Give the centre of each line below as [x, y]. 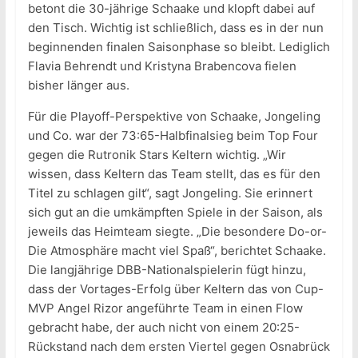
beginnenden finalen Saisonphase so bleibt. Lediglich [179, 46]
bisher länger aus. [78, 85]
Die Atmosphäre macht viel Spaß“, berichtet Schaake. [177, 250]
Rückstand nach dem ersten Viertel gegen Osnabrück [179, 346]
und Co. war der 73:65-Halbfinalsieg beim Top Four [173, 135]
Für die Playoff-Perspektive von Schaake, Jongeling [174, 116]
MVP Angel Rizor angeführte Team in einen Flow [165, 308]
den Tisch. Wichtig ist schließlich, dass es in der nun [175, 27]
